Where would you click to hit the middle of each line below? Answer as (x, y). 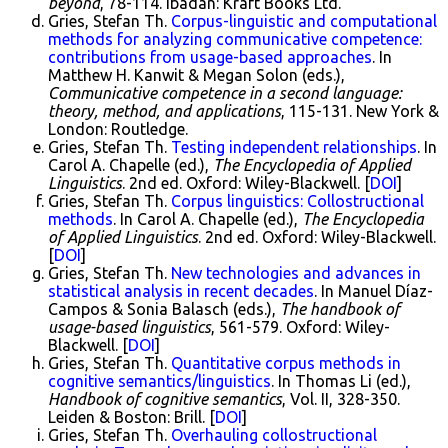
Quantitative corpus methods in (286, 363)
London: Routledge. (118, 129)
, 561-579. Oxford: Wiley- (300, 327)
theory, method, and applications (164, 111)
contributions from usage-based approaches (210, 57)
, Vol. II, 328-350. (341, 399)
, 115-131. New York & (360, 111)
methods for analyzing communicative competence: (235, 39)
